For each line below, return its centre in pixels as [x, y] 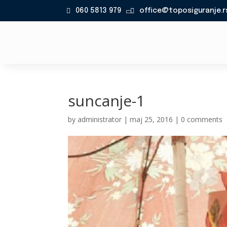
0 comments [202, 119]
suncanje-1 [107, 101]
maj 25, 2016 [152, 119]
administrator [100, 119]
